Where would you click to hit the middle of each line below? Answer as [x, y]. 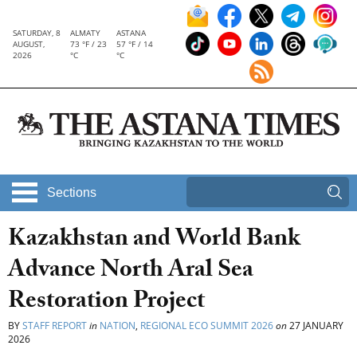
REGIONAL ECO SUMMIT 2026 [207, 326]
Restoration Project [106, 304]
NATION [118, 326]
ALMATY [85, 33]
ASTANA [131, 33]
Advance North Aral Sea [131, 273]
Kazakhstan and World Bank [154, 241]
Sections [72, 193]
